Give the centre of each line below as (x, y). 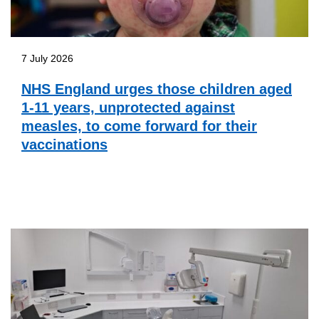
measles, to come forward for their (139, 126)
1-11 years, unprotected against (128, 107)
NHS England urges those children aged (157, 89)
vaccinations (64, 144)
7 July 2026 (47, 58)
